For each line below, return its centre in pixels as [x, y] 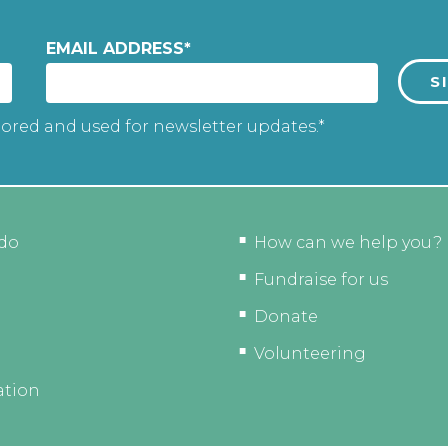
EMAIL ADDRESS [114, 49]
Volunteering [310, 353]
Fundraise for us [321, 279]
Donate [286, 316]
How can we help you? [348, 242]
